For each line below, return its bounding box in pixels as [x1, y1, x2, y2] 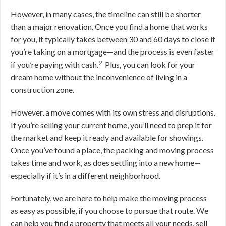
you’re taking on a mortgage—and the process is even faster [11, 47, 214, 56]
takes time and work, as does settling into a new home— [11, 158, 201, 167]
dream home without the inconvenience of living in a [11, 72, 187, 82]
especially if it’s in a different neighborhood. [11, 171, 162, 180]
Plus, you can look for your [105, 60, 195, 69]
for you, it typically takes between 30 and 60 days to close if [11, 34, 215, 44]
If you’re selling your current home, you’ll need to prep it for [11, 120, 212, 130]
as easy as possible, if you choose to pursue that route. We [11, 206, 208, 215]
